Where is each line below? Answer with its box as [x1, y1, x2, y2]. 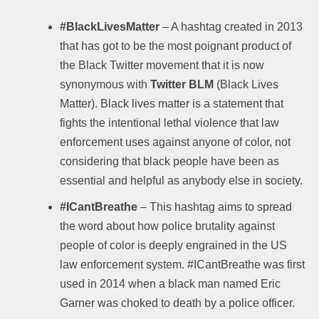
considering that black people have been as [60, 155, 279, 167]
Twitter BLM [150, 78, 214, 90]
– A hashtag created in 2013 [159, 20, 303, 33]
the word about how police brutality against [60, 219, 275, 232]
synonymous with [60, 78, 150, 90]
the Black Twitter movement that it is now [60, 58, 264, 71]
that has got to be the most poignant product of [60, 39, 291, 52]
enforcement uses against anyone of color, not [60, 135, 291, 148]
